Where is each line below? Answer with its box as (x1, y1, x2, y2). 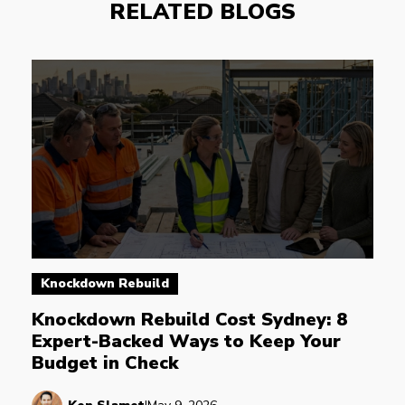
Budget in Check (32, 350, 178, 375)
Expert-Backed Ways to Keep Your (32, 328, 346, 353)
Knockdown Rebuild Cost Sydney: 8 (32, 306, 353, 332)
